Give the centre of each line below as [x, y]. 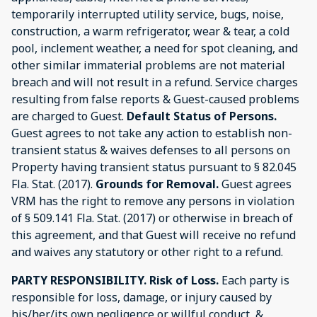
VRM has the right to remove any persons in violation [153, 201]
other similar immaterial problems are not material [148, 65]
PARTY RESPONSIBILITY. [79, 280]
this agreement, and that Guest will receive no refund [154, 235]
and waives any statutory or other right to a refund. [147, 252]
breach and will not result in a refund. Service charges [155, 82]
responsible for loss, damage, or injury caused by [142, 297]
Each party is [255, 280]
